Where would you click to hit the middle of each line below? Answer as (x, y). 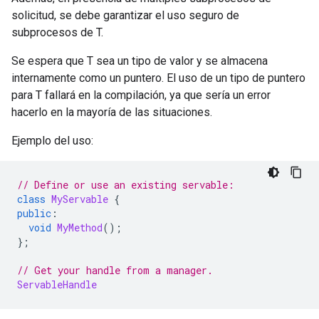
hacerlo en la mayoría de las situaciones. (112, 112)
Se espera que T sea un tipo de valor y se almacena (140, 61)
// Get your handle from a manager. (115, 270)
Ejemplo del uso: (52, 141)
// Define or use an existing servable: (126, 185)
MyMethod (80, 228)
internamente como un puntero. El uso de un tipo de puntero (158, 78)
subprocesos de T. (57, 32)
